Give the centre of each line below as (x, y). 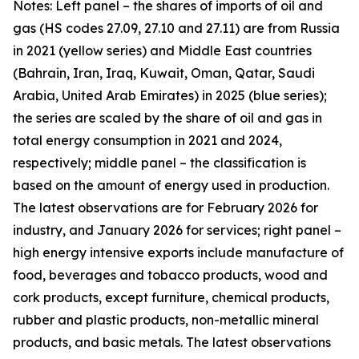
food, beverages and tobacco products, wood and (170, 275)
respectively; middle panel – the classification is (159, 163)
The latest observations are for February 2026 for (165, 208)
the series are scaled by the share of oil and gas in (167, 118)
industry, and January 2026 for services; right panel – (177, 230)
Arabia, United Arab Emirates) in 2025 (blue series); (170, 95)
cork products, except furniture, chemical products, (171, 297)
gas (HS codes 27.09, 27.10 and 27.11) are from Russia (176, 28)
